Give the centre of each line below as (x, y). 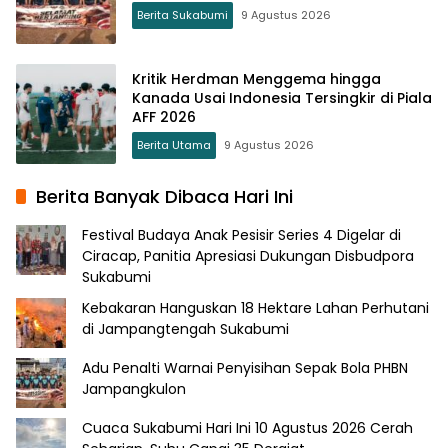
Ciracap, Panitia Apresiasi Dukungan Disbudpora (248, 256)
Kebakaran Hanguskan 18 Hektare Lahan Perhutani (255, 308)
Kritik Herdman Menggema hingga (256, 78)
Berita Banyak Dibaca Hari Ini (164, 197)
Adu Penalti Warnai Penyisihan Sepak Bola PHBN (245, 368)
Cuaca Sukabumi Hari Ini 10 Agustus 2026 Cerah (247, 428)
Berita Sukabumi (182, 15)
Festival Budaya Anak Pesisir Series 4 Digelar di (241, 235)
